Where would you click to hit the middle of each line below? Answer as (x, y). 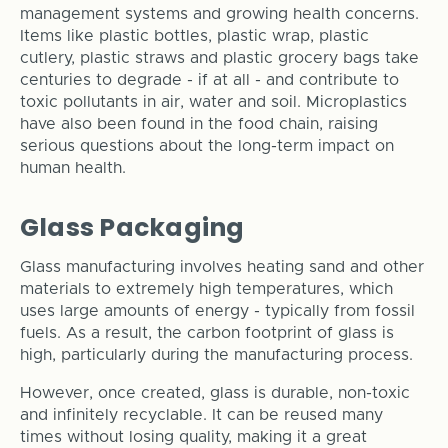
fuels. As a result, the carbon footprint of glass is (206, 333)
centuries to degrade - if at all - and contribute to (209, 80)
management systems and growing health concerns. (219, 14)
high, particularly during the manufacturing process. (216, 355)
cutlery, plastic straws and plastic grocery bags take (219, 58)
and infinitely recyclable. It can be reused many (201, 415)
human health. (72, 168)
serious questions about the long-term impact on (206, 146)
